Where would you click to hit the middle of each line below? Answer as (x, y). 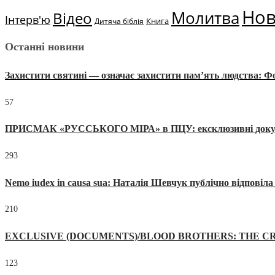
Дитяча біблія (119, 21)
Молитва (205, 18)
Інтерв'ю (28, 20)
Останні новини (45, 47)
